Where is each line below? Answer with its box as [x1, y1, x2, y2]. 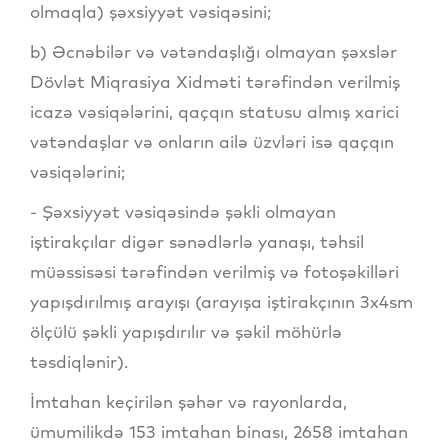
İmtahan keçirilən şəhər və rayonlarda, [30, 391, 347, 413]
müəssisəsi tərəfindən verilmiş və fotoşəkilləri [30, 261, 399, 283]
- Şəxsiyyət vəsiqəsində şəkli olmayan [30, 201, 336, 223]
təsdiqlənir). [30, 351, 128, 373]
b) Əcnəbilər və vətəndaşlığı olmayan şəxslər [30, 41, 397, 63]
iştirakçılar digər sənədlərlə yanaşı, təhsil [30, 231, 364, 253]
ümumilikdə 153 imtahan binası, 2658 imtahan [30, 421, 408, 443]
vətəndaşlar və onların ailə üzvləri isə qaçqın [30, 131, 394, 153]
